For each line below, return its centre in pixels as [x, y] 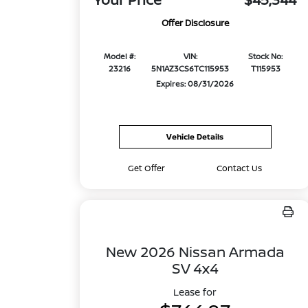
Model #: [120, 56]
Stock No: [266, 56]
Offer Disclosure [195, 23]
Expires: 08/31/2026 [195, 84]
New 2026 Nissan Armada [195, 252]
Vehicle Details [195, 136]
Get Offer [147, 168]
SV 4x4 [195, 268]
